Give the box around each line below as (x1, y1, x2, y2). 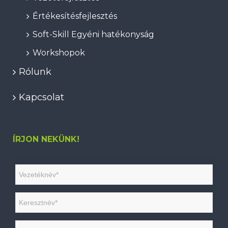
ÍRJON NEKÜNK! (13, 134, 79, 144)
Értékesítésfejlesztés (33, 11, 117, 21)
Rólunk (19, 66, 51, 77)
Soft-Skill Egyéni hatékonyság (33, 29, 154, 39)
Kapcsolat (19, 91, 64, 103)
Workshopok (33, 47, 85, 58)
